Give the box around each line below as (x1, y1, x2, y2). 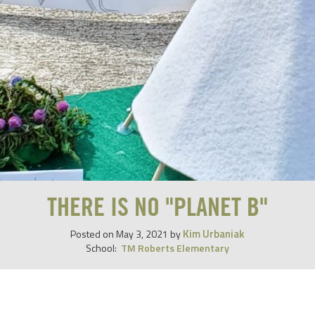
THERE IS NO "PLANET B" (47, 195, 268, 221)
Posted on (70, 226, 116, 241)
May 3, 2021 (116, 226, 168, 241)
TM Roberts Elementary (121, 240, 229, 255)
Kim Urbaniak (183, 226, 245, 242)
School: (86, 240, 119, 255)
